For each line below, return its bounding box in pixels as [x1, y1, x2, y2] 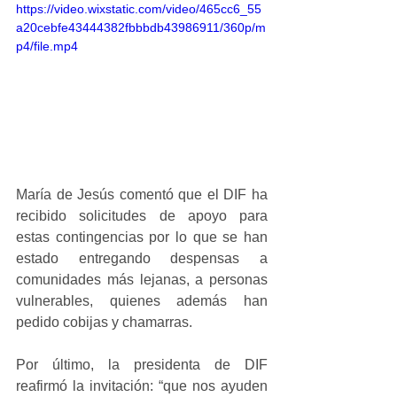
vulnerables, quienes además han [16, 292, 268, 308]
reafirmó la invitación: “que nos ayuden [16, 378, 268, 393]
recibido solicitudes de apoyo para [16, 207, 268, 223]
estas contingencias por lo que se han [16, 229, 268, 245]
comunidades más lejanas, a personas [16, 271, 268, 287]
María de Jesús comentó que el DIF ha [16, 186, 268, 202]
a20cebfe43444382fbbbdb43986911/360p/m [16, 20, 266, 35]
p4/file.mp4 [16, 39, 78, 53]
